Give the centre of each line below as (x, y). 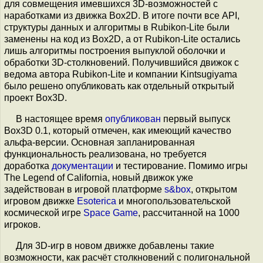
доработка (28, 166)
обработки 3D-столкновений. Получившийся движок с (122, 63)
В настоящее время (60, 119)
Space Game (111, 213)
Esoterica (97, 201)
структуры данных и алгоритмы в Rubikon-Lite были (117, 27)
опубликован (133, 119)
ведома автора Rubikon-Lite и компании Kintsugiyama (121, 74)
